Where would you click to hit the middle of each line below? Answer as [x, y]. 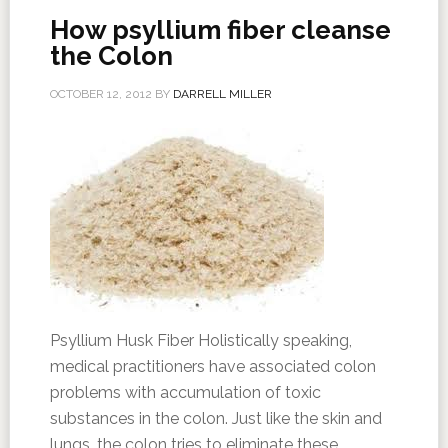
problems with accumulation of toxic [185, 392]
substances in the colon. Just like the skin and [215, 418]
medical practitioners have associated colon [212, 366]
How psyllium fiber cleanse [220, 30]
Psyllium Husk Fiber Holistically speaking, [200, 340]
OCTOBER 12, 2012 [100, 94]
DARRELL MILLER [222, 94]
